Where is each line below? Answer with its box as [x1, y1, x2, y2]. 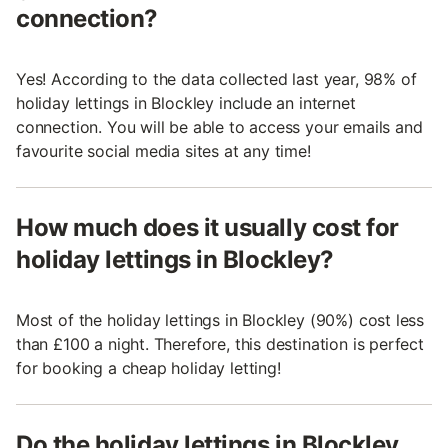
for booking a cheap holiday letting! [16, 357, 281, 378]
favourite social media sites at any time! [16, 140, 311, 161]
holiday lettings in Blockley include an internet [16, 92, 356, 113]
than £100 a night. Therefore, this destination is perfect [16, 333, 424, 354]
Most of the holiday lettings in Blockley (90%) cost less [16, 309, 425, 330]
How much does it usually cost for [16, 212, 399, 242]
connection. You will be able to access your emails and [16, 116, 423, 137]
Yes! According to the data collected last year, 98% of [16, 68, 417, 89]
